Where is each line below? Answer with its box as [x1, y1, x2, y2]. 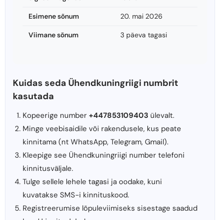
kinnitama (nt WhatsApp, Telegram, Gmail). [23, 137, 168, 147]
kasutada [13, 90, 54, 103]
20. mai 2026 [120, 12, 163, 21]
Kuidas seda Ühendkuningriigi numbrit [13, 77, 178, 89]
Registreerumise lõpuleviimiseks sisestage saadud [23, 203, 197, 214]
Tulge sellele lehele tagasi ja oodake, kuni [23, 177, 162, 187]
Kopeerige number [23, 110, 89, 121]
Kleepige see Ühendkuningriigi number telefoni [23, 150, 185, 161]
